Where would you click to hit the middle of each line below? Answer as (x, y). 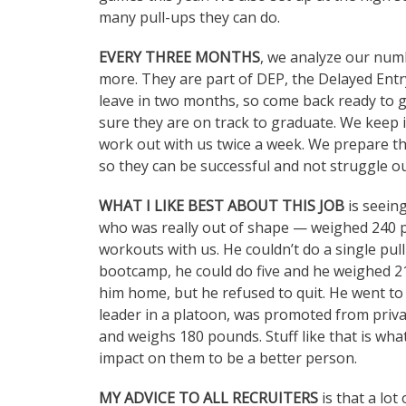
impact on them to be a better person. (228, 358)
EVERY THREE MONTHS (179, 57)
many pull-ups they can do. (191, 17)
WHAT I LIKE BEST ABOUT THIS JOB (222, 206)
